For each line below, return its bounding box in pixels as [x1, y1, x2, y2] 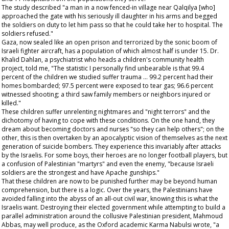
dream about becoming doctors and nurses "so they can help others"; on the [2, 125, 224, 133]
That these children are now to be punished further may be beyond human [2, 177, 217, 186]
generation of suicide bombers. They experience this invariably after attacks [2, 142, 221, 151]
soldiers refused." [2, 29, 53, 38]
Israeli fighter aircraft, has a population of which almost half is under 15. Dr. [2, 47, 219, 55]
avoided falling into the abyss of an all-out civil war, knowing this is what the [2, 194, 218, 203]
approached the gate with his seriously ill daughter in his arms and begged [2, 12, 217, 20]
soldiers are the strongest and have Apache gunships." [2, 168, 159, 177]
